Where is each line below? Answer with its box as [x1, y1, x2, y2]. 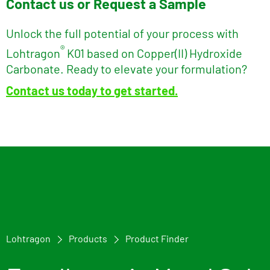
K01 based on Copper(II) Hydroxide [67, 45, 242, 60]
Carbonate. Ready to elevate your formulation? [6, 61, 247, 76]
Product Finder [125, 232, 189, 244]
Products [69, 232, 107, 244]
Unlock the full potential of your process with [6, 25, 239, 40]
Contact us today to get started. [6, 83, 178, 98]
